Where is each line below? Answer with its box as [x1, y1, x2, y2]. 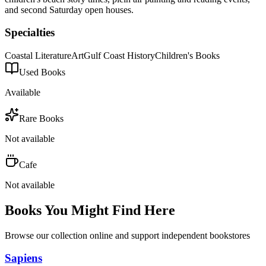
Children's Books [155, 50, 220, 61]
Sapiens [5, 252, 42, 265]
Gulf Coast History [84, 50, 155, 61]
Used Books [19, 66, 65, 77]
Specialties [5, 26, 55, 39]
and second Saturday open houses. [5, 4, 134, 15]
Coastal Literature [5, 50, 71, 61]
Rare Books [19, 113, 64, 123]
